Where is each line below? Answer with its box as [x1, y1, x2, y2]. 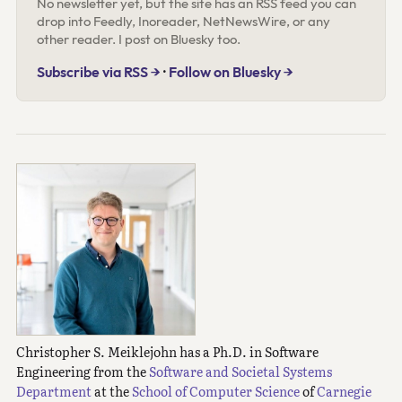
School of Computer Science [131, 380, 300, 400]
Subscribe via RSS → [37, 62, 162, 81]
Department [15, 380, 92, 400]
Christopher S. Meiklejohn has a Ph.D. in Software [15, 341, 319, 361]
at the [91, 380, 132, 400]
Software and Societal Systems [148, 361, 332, 380]
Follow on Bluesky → [169, 62, 294, 81]
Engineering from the [15, 361, 149, 380]
